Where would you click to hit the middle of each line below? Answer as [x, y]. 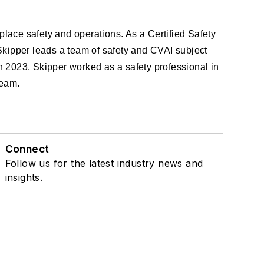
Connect [27, 149]
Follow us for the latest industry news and [104, 163]
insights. [24, 177]
